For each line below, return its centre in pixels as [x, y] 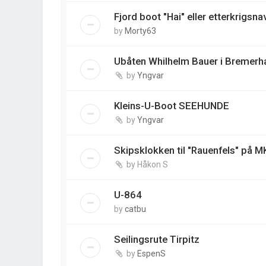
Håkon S [153, 164]
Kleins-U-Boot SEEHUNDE [172, 105]
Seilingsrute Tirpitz [157, 239]
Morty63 [140, 31]
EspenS [151, 253]
